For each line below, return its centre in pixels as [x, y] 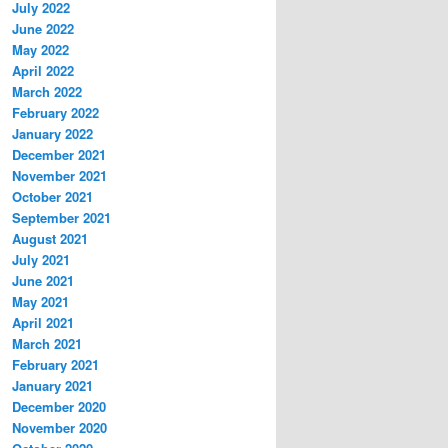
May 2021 [40, 302]
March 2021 [47, 344]
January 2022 [52, 134]
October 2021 [52, 197]
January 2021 [52, 386]
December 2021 [59, 155]
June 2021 [43, 281]
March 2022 [47, 92]
